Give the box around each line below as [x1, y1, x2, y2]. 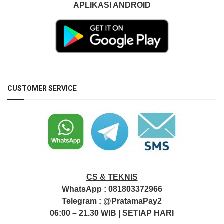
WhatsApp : [61, 184, 108, 193]
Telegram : [62, 196, 103, 205]
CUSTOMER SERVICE [7, 83, 77, 94]
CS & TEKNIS [86, 172, 138, 181]
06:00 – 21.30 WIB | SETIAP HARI [50, 208, 174, 217]
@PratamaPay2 [103, 196, 162, 205]
